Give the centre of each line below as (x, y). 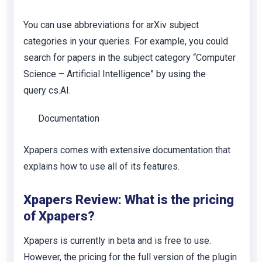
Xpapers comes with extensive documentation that (127, 150)
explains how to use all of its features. (101, 166)
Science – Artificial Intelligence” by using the (115, 74)
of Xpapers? (59, 216)
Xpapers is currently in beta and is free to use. (117, 241)
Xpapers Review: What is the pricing (129, 200)
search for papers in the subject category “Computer (130, 58)
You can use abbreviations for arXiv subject (111, 25)
